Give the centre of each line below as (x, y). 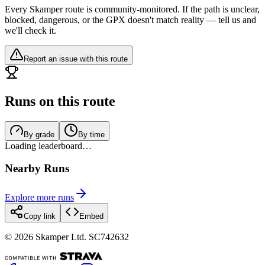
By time (91, 134)
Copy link (40, 216)
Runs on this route (60, 101)
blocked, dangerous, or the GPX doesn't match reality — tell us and (130, 20)
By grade (39, 134)
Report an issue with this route (76, 59)
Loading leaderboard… (48, 146)
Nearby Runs (37, 169)
